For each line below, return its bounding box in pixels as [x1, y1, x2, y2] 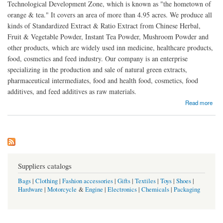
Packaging [174, 185, 200, 194]
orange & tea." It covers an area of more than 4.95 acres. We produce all [7, 9, 212, 19]
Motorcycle [47, 185, 77, 194]
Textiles [135, 177, 156, 186]
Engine [85, 185, 103, 194]
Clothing [35, 177, 58, 186]
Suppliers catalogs [18, 160, 72, 171]
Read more [185, 98, 213, 107]
